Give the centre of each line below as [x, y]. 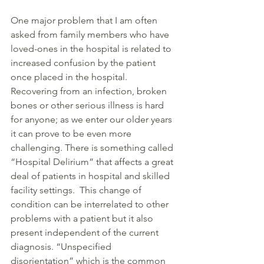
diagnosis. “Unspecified [62, 247]
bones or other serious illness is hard [88, 105]
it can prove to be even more [72, 133]
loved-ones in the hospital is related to [92, 49]
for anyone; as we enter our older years [93, 119]
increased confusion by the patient [84, 63]
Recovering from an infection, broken [90, 91]
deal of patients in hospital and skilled [91, 176]
